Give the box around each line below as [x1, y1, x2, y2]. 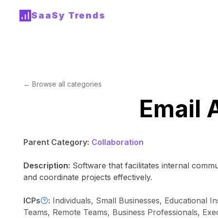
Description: [23, 161, 70, 170]
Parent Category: [23, 137, 89, 147]
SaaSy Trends [31, 10, 106, 20]
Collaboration [91, 137, 144, 147]
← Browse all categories [23, 80, 102, 88]
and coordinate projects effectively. [23, 172, 152, 182]
